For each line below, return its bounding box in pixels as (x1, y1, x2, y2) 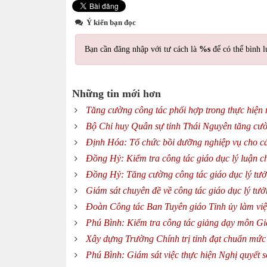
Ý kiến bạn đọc (85, 18, 136, 27)
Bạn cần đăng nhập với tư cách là (85, 45, 199, 54)
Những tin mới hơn (72, 88, 161, 100)
